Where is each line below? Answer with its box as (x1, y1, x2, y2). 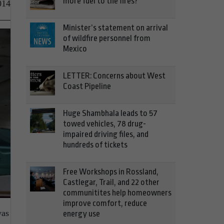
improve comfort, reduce (63, 198, 147, 208)
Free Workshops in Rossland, (63, 167, 158, 176)
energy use (63, 209, 100, 218)
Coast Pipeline (63, 81, 111, 91)
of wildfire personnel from (63, 33, 150, 43)
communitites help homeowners (63, 188, 171, 197)
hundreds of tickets (63, 140, 127, 149)
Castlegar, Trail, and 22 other (63, 177, 159, 187)
